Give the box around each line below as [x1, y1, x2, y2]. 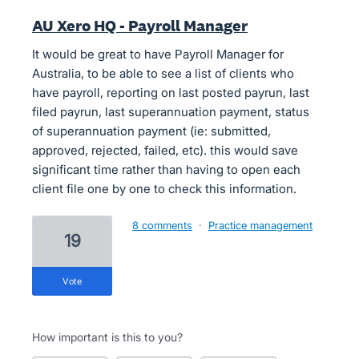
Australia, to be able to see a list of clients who [32, 65, 294, 81]
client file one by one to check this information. [32, 180, 296, 196]
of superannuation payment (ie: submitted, [32, 123, 271, 139]
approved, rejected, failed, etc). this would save [32, 142, 298, 158]
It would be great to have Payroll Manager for [32, 46, 284, 62]
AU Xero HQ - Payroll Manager [32, 14, 248, 36]
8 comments [132, 218, 192, 232]
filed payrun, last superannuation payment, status [32, 103, 309, 119]
